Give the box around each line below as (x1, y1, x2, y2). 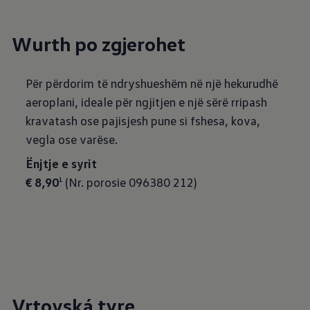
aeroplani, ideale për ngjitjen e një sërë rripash (26, 94, 268, 109)
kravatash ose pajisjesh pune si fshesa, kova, (26, 113, 261, 128)
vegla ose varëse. (26, 131, 118, 147)
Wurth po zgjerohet (12, 32, 186, 55)
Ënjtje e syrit (26, 156, 98, 171)
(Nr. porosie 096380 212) (62, 174, 198, 190)
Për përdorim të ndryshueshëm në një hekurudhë (26, 75, 279, 91)
